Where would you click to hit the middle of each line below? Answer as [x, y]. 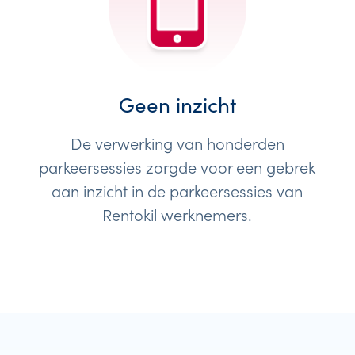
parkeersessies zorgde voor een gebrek [177, 166]
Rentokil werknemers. [177, 214]
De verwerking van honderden [177, 142]
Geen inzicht [177, 105]
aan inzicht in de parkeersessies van [177, 190]
